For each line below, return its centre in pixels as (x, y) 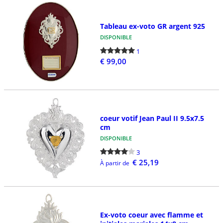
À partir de (114, 163)
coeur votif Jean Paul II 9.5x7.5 (152, 118)
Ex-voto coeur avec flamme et (151, 215)
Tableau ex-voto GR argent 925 (152, 26)
